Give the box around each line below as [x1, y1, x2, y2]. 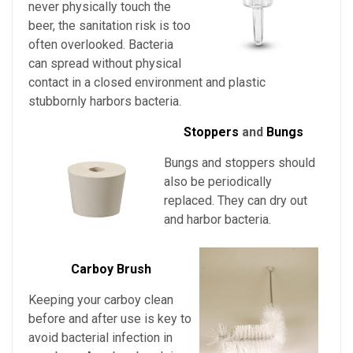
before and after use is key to [28, 311, 191, 327]
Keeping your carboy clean [28, 292, 173, 308]
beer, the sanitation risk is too [28, 18, 191, 34]
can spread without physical [28, 56, 181, 72]
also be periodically [164, 174, 272, 190]
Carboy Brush [70, 262, 151, 277]
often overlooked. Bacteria [28, 37, 173, 53]
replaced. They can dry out [164, 193, 307, 209]
